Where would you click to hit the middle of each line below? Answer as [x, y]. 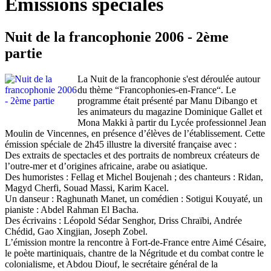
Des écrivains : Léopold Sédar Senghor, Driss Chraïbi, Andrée [123, 220]
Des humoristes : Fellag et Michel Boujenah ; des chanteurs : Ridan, [134, 177]
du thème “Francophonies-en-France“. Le [157, 90]
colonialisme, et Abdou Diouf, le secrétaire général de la [111, 264]
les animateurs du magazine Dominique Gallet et [170, 111]
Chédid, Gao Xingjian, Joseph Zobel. [76, 231]
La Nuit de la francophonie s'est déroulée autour [169, 79]
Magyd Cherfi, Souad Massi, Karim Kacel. [87, 188]
